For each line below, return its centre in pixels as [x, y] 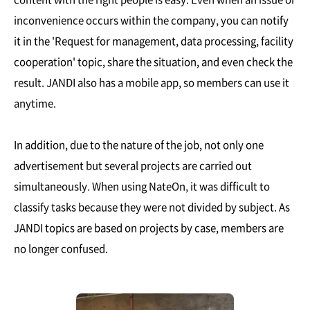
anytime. [35, 103]
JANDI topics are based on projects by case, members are [149, 227]
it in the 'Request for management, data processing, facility [154, 40]
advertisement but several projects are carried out [133, 165]
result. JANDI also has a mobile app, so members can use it [152, 82]
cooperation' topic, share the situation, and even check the [153, 61]
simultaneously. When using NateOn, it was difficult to [142, 186]
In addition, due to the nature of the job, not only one [139, 144]
